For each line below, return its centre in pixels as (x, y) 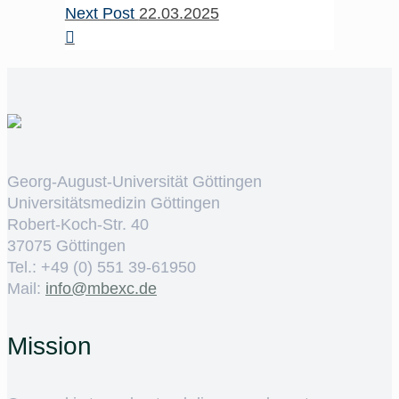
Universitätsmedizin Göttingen (114, 204)
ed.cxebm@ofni (101, 289)
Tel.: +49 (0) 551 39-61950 (102, 268)
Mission (49, 346)
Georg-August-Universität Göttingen (134, 182)
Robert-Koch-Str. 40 (78, 225)
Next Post (102, 14)
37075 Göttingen (66, 246)
